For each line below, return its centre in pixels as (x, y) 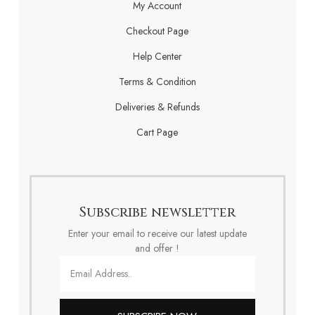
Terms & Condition (157, 82)
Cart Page (157, 133)
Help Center (157, 57)
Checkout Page (157, 31)
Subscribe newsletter (157, 213)
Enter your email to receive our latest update (157, 234)
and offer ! (157, 249)
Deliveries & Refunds (157, 107)
